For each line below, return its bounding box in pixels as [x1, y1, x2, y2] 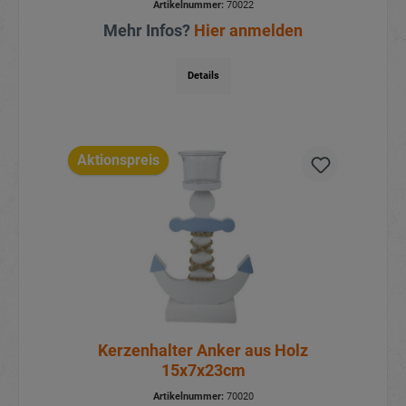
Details [187, 69, 219, 82]
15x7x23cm [160, 361, 246, 381]
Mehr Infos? [103, 20, 194, 40]
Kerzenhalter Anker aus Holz [98, 341, 308, 361]
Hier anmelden [194, 20, 303, 40]
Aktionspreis [76, 151, 159, 169]
